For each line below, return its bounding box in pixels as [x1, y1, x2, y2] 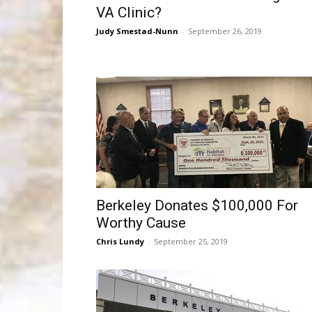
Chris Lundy [96, 236, 144, 247]
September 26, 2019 [188, 26, 262, 36]
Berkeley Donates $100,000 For [96, 197, 298, 214]
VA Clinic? [96, 4, 162, 21]
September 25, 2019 [154, 236, 228, 247]
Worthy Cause [96, 214, 186, 231]
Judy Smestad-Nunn [96, 26, 178, 36]
